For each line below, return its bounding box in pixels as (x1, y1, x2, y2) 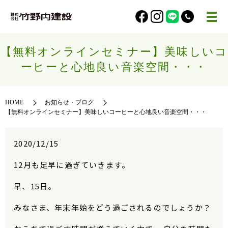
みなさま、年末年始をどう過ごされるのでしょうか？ (14, 202, 211, 213)
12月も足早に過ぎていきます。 (14, 159, 130, 170)
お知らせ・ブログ (45, 99, 94, 106)
